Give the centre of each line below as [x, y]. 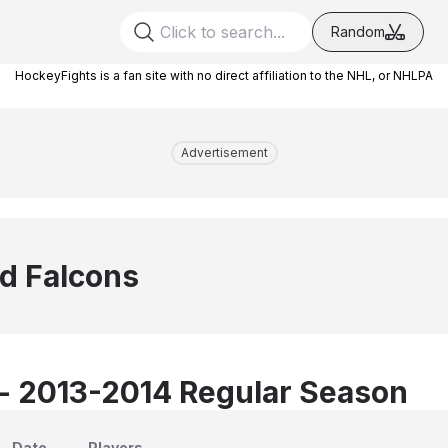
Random [358, 31]
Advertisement [224, 152]
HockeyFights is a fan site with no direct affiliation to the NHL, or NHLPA [224, 75]
